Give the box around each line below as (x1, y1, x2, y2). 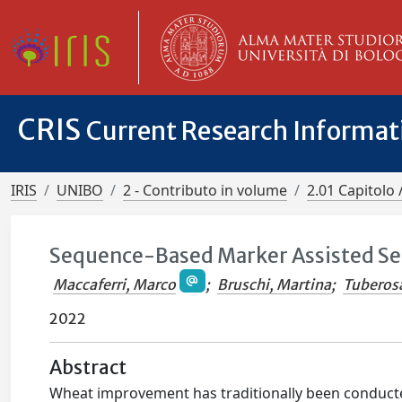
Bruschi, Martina (216, 275, 331, 294)
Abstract (49, 356, 127, 380)
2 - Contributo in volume (123, 180, 287, 200)
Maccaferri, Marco (53, 275, 177, 294)
